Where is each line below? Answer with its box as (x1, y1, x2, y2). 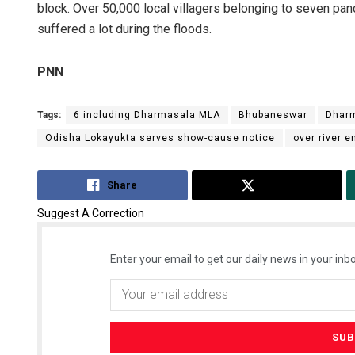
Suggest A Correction (37, 206, 144, 219)
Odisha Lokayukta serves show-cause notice (45, 132, 275, 144)
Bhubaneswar (239, 109, 307, 121)
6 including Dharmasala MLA (74, 109, 220, 121)
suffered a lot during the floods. (37, 21, 212, 37)
